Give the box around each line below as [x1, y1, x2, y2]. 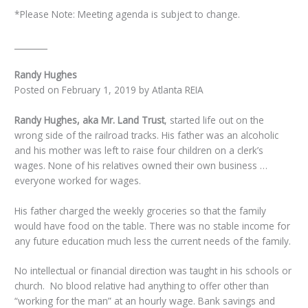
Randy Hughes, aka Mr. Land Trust [14, 113, 165, 126]
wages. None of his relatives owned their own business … [14, 158, 268, 172]
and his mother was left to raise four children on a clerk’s [14, 143, 264, 157]
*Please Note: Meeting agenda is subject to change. [14, 8, 241, 21]
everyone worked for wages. [14, 173, 142, 187]
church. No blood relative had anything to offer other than [14, 279, 269, 293]
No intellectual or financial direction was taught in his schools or [14, 264, 292, 278]
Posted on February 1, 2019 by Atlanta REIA [14, 82, 204, 96]
